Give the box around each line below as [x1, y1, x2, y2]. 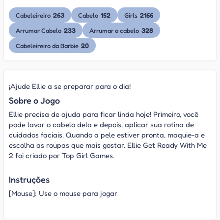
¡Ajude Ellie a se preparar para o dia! [9, 82, 131, 91]
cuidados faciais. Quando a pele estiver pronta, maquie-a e [9, 130, 205, 140]
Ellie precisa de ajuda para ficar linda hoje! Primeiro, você [9, 110, 198, 119]
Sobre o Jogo [9, 94, 60, 106]
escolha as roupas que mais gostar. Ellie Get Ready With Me [9, 140, 207, 150]
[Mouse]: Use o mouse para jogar [9, 189, 117, 198]
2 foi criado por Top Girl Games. [9, 151, 114, 161]
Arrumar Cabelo [16, 26, 63, 34]
